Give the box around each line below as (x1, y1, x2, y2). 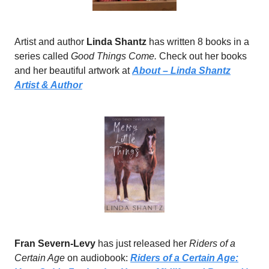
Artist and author (14, 36, 86, 47)
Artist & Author (14, 79, 82, 90)
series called (14, 50, 71, 61)
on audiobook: (65, 252, 130, 263)
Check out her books (157, 50, 247, 61)
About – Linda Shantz (132, 65, 231, 76)
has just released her (95, 238, 189, 249)
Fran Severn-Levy (14, 238, 95, 249)
